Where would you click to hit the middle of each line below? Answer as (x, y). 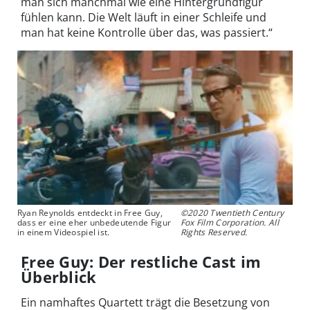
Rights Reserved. (214, 232)
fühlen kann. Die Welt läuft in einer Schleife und (144, 17)
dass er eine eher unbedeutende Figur (94, 223)
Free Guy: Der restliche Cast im (141, 262)
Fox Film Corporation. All (229, 223)
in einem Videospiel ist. (63, 232)
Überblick (59, 277)
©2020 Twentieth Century (232, 213)
